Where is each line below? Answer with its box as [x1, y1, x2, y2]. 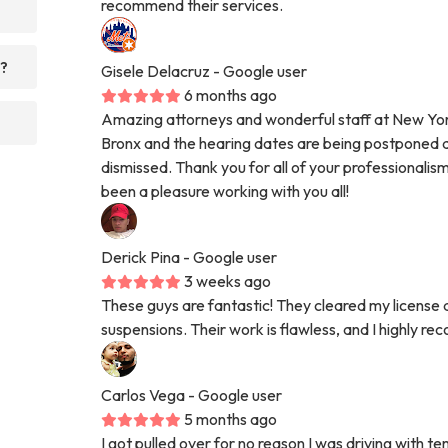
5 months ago [184, 408, 278, 429]
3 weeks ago [184, 270, 272, 291]
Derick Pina [101, 246, 181, 267]
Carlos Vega [101, 384, 186, 405]
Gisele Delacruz [101, 60, 211, 81]
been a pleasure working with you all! [101, 180, 350, 201]
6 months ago [184, 84, 278, 105]
